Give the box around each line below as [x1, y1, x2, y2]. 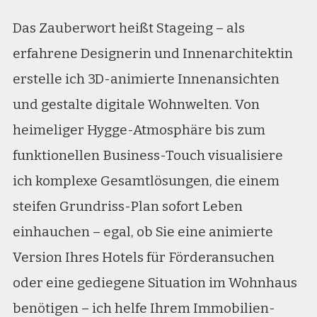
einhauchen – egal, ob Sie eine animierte [12, 224, 273, 240]
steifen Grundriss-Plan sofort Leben [12, 198, 243, 214]
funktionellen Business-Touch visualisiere [12, 147, 283, 163]
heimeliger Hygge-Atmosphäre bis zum [12, 122, 265, 138]
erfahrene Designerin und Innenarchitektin [12, 45, 293, 62]
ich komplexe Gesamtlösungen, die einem [12, 173, 279, 189]
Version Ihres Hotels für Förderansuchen [12, 249, 275, 265]
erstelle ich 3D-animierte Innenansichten [12, 71, 279, 87]
